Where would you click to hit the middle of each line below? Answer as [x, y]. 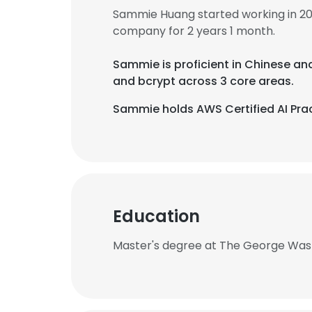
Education [156, 216]
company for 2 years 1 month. [194, 31]
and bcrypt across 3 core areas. [203, 81]
